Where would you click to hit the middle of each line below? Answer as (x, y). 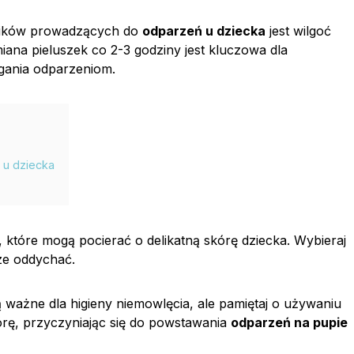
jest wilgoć (298, 31)
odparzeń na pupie (289, 322)
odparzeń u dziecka (204, 31)
